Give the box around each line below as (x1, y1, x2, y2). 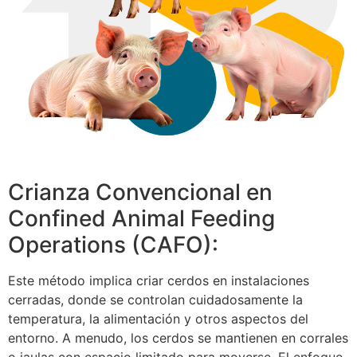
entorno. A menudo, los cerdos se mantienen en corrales (8, 330, 348, 347)
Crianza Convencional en (8, 178, 273, 206)
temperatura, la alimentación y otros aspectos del (8, 311, 308, 328)
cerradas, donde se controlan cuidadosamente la (8, 292, 303, 308)
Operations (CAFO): (8, 231, 218, 259)
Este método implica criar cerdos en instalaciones (8, 273, 309, 289)
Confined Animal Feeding (8, 205, 275, 233)
